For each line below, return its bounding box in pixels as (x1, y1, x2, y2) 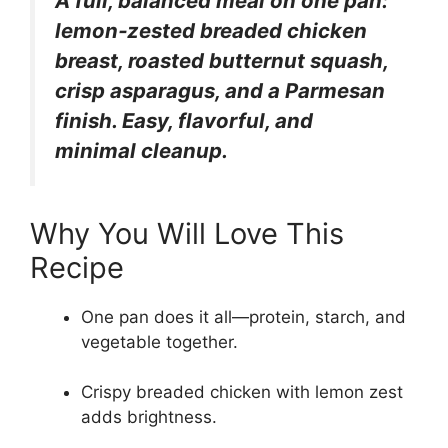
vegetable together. (81, 331, 238, 352)
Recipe (30, 249, 124, 285)
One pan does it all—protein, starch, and (81, 306, 406, 327)
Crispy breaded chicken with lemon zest (81, 382, 403, 403)
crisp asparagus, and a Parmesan (55, 78, 385, 103)
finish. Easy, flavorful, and (55, 108, 313, 133)
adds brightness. (81, 407, 217, 428)
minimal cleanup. (55, 138, 228, 163)
